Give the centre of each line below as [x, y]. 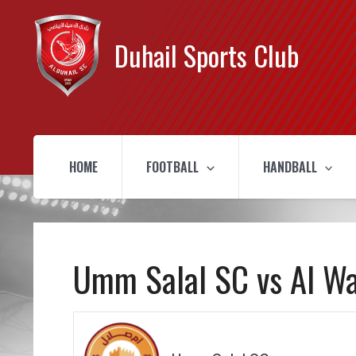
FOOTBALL [172, 167]
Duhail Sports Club [207, 56]
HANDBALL [290, 167]
